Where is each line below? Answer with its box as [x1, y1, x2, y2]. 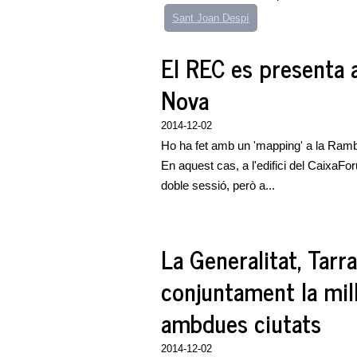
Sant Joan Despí [172, 12, 249, 24]
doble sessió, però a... [161, 178, 275, 192]
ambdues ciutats [161, 303, 321, 343]
